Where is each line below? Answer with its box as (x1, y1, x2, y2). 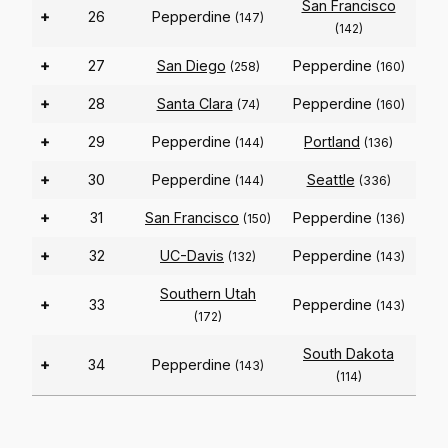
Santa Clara (156, 95, 233, 113)
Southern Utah (160, 285, 256, 303)
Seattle (306, 171, 355, 189)
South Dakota (303, 345, 394, 363)
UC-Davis (160, 247, 224, 265)
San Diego (156, 57, 226, 75)
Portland (304, 133, 360, 151)
